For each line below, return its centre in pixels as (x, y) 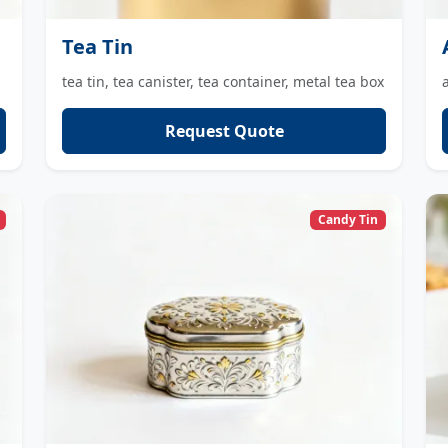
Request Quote (224, 130)
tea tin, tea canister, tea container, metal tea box (223, 81)
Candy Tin (348, 220)
